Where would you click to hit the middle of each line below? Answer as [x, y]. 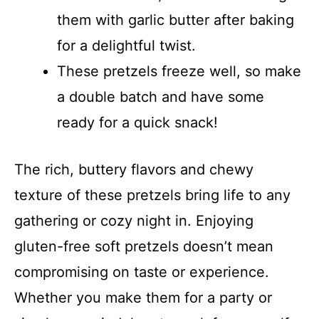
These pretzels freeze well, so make [179, 71]
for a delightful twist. [126, 45]
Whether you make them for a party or [143, 297]
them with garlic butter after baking [176, 20]
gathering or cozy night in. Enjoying [134, 220]
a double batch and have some [161, 96]
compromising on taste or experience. [142, 272]
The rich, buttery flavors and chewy [134, 169]
